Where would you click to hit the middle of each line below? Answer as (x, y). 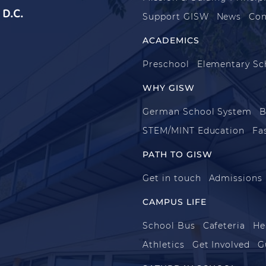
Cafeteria (224, 225)
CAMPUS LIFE (175, 202)
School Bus (169, 225)
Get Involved (221, 244)
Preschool (166, 64)
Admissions (236, 178)
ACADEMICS (171, 40)
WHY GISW (169, 88)
